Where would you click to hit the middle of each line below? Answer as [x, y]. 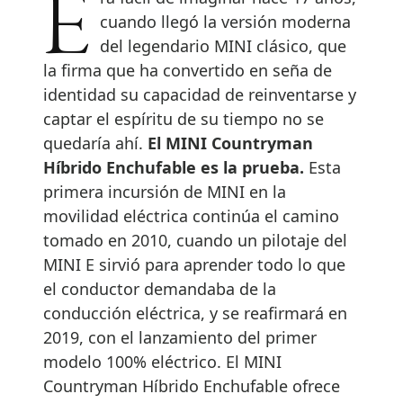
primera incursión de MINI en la [165, 191]
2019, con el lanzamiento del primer [180, 337]
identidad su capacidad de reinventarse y [200, 94]
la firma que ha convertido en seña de [188, 70]
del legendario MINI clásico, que [224, 45]
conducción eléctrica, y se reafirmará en [195, 313]
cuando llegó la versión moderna [226, 21]
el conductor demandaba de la [160, 288]
